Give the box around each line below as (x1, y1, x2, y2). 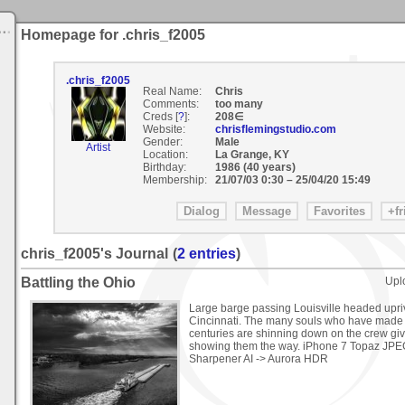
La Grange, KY (214, 148, 292, 161)
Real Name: (142, 85, 202, 98)
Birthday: (142, 161, 186, 174)
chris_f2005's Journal (21, 246, 168, 262)
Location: (142, 148, 188, 161)
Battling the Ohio (21, 275, 136, 291)
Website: (142, 123, 185, 136)
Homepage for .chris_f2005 (21, 27, 205, 42)
